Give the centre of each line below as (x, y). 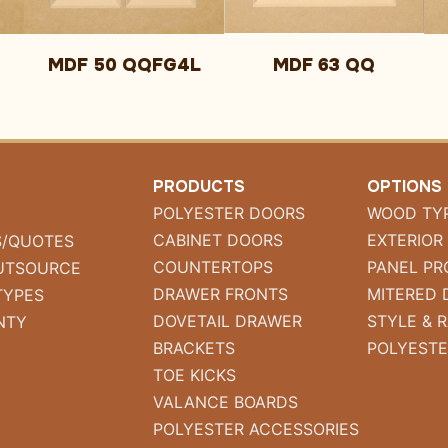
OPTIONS (404, 187)
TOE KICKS (194, 375)
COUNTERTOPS (212, 267)
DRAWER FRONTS (220, 294)
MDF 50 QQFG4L (124, 65)
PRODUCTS (198, 187)
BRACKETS (193, 348)
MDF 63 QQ (324, 65)
